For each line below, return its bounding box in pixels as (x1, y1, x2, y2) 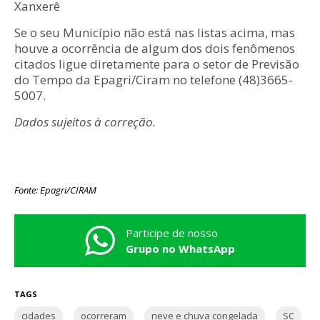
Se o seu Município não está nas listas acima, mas (14, 24, 295, 41)
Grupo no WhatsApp (126, 241, 235, 256)
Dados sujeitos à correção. (14, 114, 156, 131)
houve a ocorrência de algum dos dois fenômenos (14, 40, 295, 57)
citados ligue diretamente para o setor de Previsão (14, 56, 299, 73)
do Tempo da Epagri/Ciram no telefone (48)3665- (14, 71, 293, 89)
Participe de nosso (126, 226, 218, 241)
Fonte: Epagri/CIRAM (14, 184, 96, 197)
